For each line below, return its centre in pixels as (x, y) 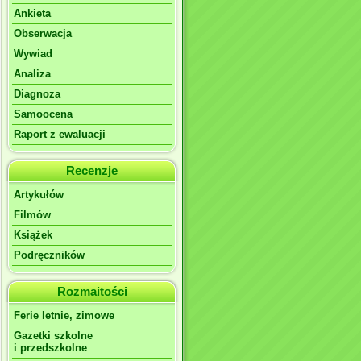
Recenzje (92, 170)
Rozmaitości (92, 291)
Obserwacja (43, 33)
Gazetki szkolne (53, 336)
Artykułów (39, 195)
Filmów (32, 215)
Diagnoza (37, 94)
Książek (33, 235)
